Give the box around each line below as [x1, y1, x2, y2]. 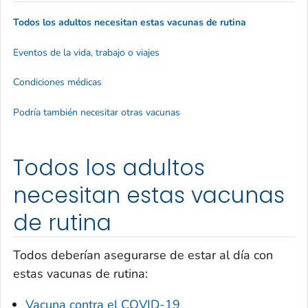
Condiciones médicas [13, 76, 102, 89]
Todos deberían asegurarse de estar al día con [13, 247, 273, 264]
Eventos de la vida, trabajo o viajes [13, 45, 159, 59]
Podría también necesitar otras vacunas [13, 105, 180, 119]
